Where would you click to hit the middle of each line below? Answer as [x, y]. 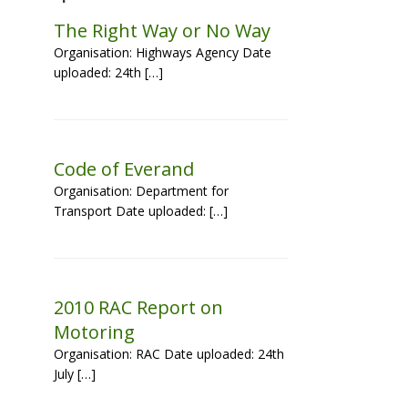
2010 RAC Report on [139, 307]
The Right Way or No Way [163, 31]
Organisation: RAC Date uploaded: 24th [169, 354]
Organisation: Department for [142, 191]
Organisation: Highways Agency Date [163, 52]
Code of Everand [124, 169]
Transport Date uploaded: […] [141, 211]
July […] [75, 374]
